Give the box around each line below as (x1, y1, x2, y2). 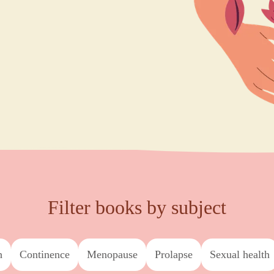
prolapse (160, 248, 193, 261)
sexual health (215, 248, 270, 261)
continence (26, 248, 70, 261)
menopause (96, 248, 138, 261)
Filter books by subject (48, 197, 226, 219)
